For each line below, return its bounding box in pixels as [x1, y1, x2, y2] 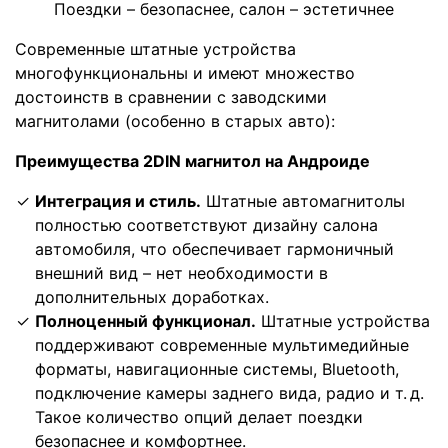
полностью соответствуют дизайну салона [35, 215, 378, 236]
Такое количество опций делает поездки [35, 407, 363, 428]
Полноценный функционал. [35, 311, 256, 332]
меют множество [218, 63, 355, 84]
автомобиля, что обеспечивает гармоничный [35, 239, 394, 260]
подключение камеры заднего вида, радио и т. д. [35, 383, 424, 404]
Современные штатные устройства [15, 39, 296, 60]
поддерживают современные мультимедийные [35, 335, 409, 356]
